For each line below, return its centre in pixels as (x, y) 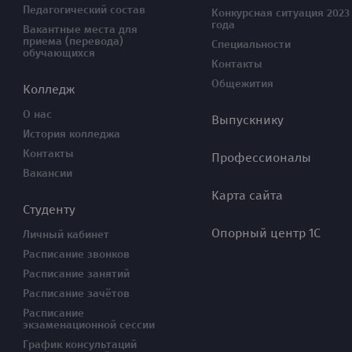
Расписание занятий (76, 274)
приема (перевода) (73, 41)
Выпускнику (247, 120)
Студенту (49, 209)
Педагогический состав (84, 10)
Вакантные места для (80, 29)
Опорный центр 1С (266, 233)
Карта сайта (247, 195)
